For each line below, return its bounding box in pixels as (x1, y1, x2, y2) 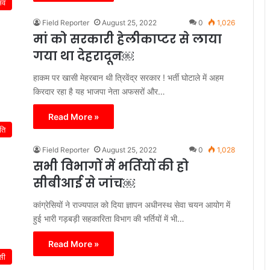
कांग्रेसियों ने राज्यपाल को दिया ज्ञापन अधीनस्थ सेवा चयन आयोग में (33, 199, 230, 210)
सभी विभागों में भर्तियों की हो (33, 157, 189, 175)
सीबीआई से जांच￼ (33, 174, 135, 192)
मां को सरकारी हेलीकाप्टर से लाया (33, 30, 222, 48)
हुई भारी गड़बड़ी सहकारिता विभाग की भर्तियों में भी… (33, 213, 184, 224)
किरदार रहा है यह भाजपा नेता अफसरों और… (33, 86, 165, 96)
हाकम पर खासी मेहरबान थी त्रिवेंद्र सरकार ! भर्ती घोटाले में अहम (33, 72, 224, 83)
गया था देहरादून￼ (33, 47, 134, 64)
